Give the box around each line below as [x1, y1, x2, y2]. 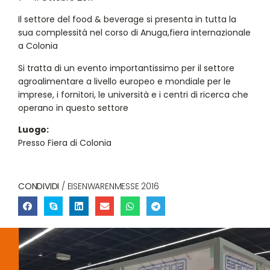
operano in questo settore [18, 101, 128, 114]
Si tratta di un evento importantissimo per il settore [18, 61, 234, 74]
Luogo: [18, 124, 49, 136]
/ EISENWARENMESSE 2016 [59, 180, 159, 193]
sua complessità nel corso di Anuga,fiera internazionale [18, 27, 251, 39]
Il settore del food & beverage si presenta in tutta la [18, 13, 236, 26]
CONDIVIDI [18, 180, 60, 193]
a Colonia [18, 40, 58, 52]
